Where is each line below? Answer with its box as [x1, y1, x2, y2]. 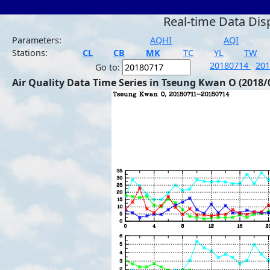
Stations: [12, 47, 48, 58]
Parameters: [12, 34, 61, 46]
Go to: [95, 61, 122, 73]
